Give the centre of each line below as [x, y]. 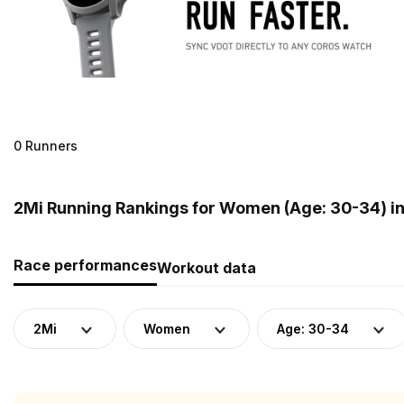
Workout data [207, 267]
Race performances [85, 265]
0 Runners [46, 145]
